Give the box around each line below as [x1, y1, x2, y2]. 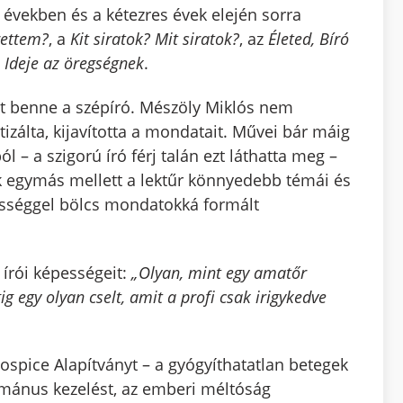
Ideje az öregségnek [4, 52, 144, 75]
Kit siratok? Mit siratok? [69, 28, 239, 50]
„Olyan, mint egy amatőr [126, 261, 307, 283]
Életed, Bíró [267, 28, 349, 50]
